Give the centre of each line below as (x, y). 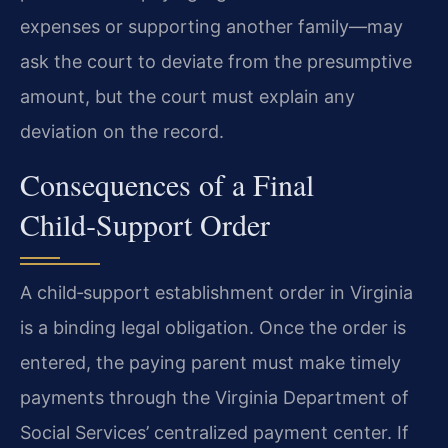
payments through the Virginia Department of (214, 397)
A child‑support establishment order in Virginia (216, 292)
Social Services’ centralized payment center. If (214, 432)
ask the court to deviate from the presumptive (216, 62)
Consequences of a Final (167, 183)
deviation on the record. (122, 132)
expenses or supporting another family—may (211, 27)
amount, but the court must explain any (187, 97)
